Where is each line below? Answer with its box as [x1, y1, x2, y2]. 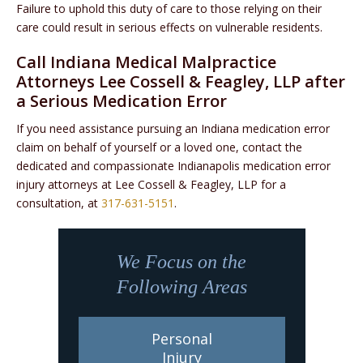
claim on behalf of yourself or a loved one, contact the [16, 139, 302, 156]
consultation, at [16, 195, 101, 211]
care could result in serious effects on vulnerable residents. [16, 19, 322, 36]
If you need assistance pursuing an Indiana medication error [16, 121, 330, 137]
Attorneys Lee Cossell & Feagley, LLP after [16, 70, 345, 93]
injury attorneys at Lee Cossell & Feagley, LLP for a [16, 177, 286, 193]
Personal [151, 329, 212, 349]
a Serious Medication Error [16, 90, 227, 113]
